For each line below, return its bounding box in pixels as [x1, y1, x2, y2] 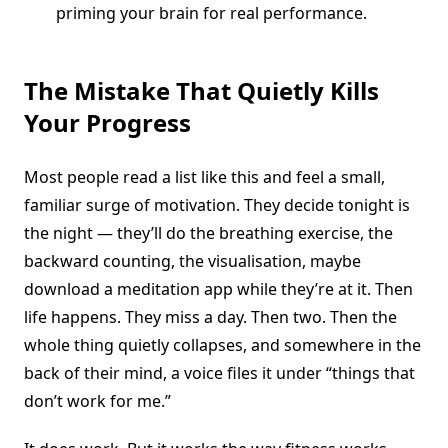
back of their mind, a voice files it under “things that [24, 362, 415, 385]
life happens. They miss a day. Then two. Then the [24, 306, 397, 329]
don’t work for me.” [24, 390, 171, 413]
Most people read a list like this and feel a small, [24, 166, 385, 189]
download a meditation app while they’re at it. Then [24, 278, 413, 301]
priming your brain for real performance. [56, 2, 367, 25]
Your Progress [24, 106, 191, 140]
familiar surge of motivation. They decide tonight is [24, 194, 410, 217]
